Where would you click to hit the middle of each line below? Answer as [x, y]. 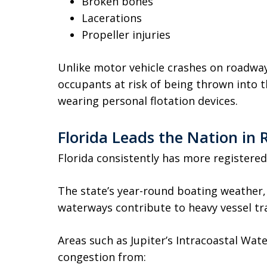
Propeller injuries [126, 35]
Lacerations [112, 18]
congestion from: [102, 257]
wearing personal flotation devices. [148, 101]
